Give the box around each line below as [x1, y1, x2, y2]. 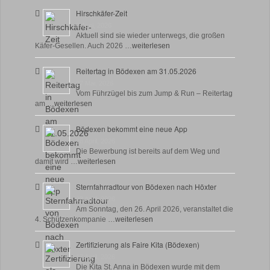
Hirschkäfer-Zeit [76, 8, 127, 18]
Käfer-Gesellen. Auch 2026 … [35, 42, 132, 50]
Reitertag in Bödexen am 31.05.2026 [76, 66, 196, 76]
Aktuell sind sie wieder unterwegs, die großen [76, 31, 225, 40]
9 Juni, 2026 [76, 22, 111, 29]
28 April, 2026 [76, 137, 115, 145]
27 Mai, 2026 [76, 80, 113, 87]
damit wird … [35, 157, 78, 166]
